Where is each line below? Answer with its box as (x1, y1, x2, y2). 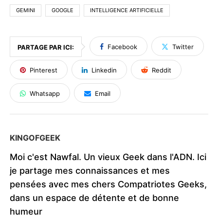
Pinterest (30, 66, 57, 74)
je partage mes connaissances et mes (10, 165, 170, 176)
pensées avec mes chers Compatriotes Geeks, (10, 179, 207, 190)
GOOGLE (52, 7, 73, 14)
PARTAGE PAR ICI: (18, 43, 74, 52)
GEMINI (16, 7, 35, 14)
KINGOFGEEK (10, 133, 60, 143)
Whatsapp (30, 90, 60, 98)
